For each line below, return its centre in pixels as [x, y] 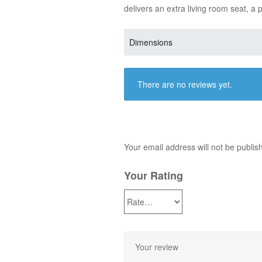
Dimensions [151, 42]
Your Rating [154, 175]
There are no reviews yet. [185, 84]
